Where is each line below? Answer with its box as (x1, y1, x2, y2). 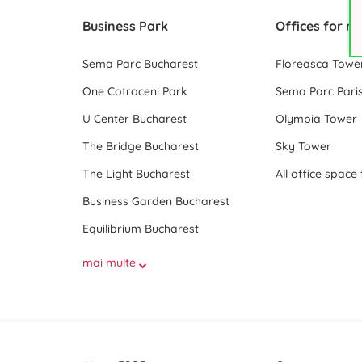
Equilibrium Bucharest (82, 221, 199, 236)
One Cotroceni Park (82, 84, 187, 99)
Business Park (82, 18, 168, 34)
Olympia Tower (276, 112, 358, 126)
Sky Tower (276, 139, 332, 154)
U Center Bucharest (82, 112, 187, 126)
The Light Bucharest (82, 166, 190, 181)
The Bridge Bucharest (82, 139, 199, 154)
